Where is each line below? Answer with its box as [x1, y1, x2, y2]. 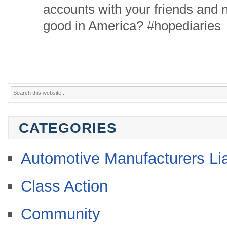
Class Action [21, 177, 108, 195]
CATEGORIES [19, 120, 117, 136]
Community [21, 205, 100, 223]
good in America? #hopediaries [43, 19, 221, 33]
